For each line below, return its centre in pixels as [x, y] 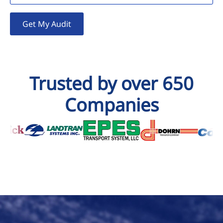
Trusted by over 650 [111, 83]
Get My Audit [47, 24]
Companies [111, 105]
